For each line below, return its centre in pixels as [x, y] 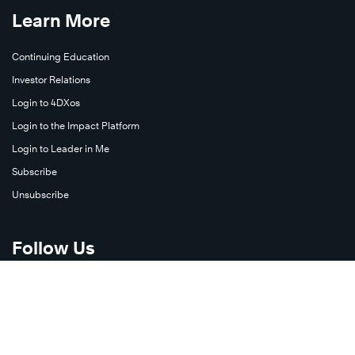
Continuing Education [61, 57]
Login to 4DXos [46, 103]
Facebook [34, 307]
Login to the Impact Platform [76, 126]
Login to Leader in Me [61, 149]
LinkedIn [31, 330]
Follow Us [53, 248]
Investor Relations [51, 80]
